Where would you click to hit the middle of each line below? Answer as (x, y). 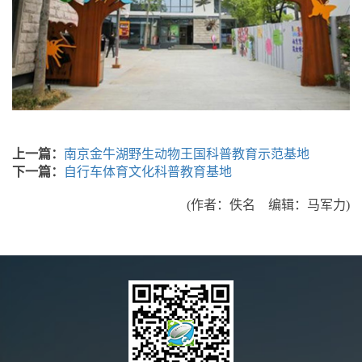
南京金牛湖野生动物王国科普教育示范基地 (187, 154)
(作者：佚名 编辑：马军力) (268, 204)
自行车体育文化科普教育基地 (148, 171)
